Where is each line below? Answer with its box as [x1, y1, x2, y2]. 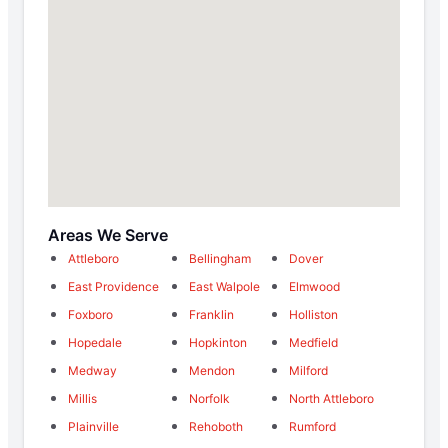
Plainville [68, 418, 119, 434]
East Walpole [188, 278, 260, 294]
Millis [68, 390, 97, 406]
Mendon [188, 362, 235, 378]
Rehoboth [188, 418, 243, 434]
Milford [289, 362, 329, 378]
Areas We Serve [48, 224, 168, 245]
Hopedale [68, 334, 122, 350]
